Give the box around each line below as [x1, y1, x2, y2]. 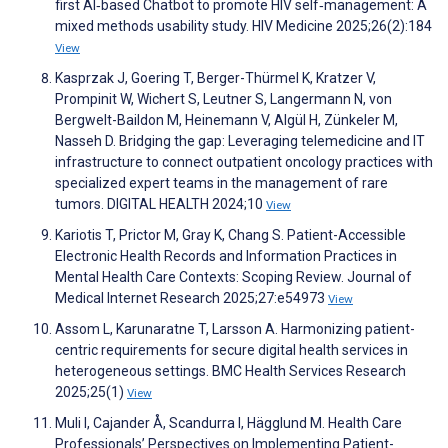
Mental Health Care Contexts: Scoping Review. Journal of [55, 269, 412, 286]
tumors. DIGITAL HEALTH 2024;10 [55, 196, 266, 213]
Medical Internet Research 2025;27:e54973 [55, 290, 328, 307]
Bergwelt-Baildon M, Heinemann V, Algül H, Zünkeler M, [55, 112, 398, 129]
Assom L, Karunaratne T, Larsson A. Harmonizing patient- [55, 321, 415, 338]
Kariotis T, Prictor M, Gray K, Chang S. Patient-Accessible [55, 227, 406, 244]
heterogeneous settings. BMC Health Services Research [55, 363, 406, 380]
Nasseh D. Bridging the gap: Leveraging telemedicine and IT [55, 133, 425, 150]
